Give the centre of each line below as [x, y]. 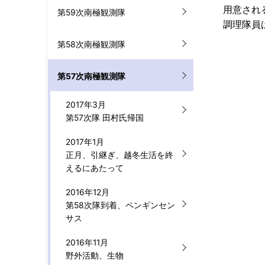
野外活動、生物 [95, 256]
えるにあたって [95, 168]
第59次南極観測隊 [91, 12]
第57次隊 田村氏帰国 [105, 118]
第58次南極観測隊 [91, 44]
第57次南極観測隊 [91, 76]
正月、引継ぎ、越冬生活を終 [119, 155]
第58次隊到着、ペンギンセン [120, 205]
